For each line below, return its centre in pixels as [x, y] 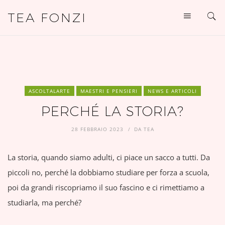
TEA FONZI [47, 18]
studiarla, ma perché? [44, 202]
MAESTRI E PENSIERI [109, 91]
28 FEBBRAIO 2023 [97, 129]
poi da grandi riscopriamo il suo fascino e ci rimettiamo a [106, 187]
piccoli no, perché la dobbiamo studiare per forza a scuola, [108, 172]
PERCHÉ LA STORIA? [113, 111]
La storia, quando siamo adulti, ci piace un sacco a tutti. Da [109, 157]
